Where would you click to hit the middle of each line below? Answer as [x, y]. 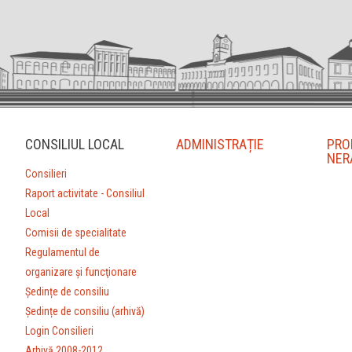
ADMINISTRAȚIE [220, 144]
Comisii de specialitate [76, 232]
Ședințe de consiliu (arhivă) [85, 311]
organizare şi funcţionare [81, 271]
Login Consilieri [60, 330]
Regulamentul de [63, 252]
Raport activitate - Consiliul [85, 193]
